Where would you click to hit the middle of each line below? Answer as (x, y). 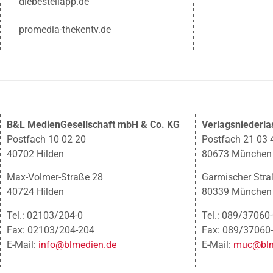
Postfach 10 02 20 (46, 140)
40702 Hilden (35, 154)
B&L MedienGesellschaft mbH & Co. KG (93, 125)
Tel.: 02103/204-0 (45, 215)
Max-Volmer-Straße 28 (55, 177)
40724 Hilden (35, 192)
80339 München (236, 192)
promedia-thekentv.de (65, 30)
